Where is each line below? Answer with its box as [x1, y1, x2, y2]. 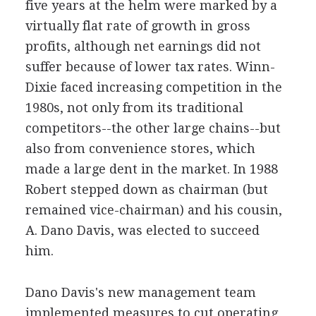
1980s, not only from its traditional [25, 99, 243, 115]
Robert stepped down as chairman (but [25, 181, 268, 197]
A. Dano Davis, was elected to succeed [25, 222, 260, 238]
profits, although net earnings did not [25, 38, 261, 54]
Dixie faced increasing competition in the [25, 79, 282, 95]
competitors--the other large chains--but [25, 120, 281, 135]
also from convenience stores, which [25, 140, 255, 156]
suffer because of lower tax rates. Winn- [25, 59, 275, 74]
